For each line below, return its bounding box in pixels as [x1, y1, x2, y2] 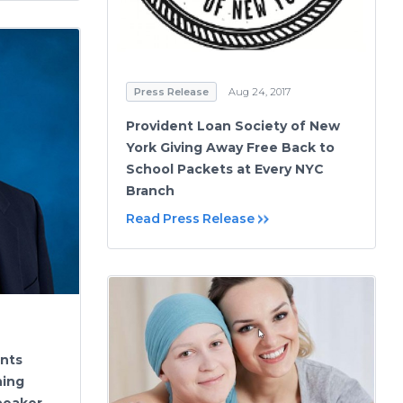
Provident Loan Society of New [126, 117, 340, 134]
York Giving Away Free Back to [126, 139, 335, 156]
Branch [126, 182, 175, 199]
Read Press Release [126, 210, 255, 227]
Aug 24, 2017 [228, 85, 291, 98]
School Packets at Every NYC [126, 160, 324, 177]
